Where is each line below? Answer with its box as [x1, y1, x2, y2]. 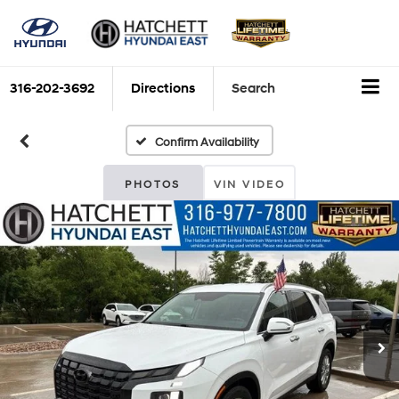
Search [232, 80, 275, 98]
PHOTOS [125, 177, 181, 191]
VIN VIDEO [213, 177, 286, 191]
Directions [131, 80, 195, 98]
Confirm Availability [155, 134, 260, 150]
